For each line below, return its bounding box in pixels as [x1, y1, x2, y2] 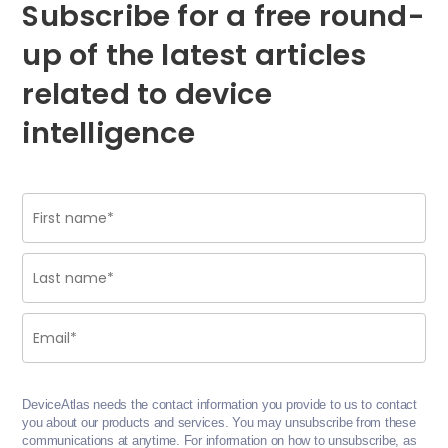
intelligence [22, 113, 195, 154]
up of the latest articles [22, 35, 367, 76]
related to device [22, 74, 272, 115]
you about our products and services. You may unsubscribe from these [22, 415, 416, 431]
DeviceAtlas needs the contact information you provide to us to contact [22, 397, 417, 413]
